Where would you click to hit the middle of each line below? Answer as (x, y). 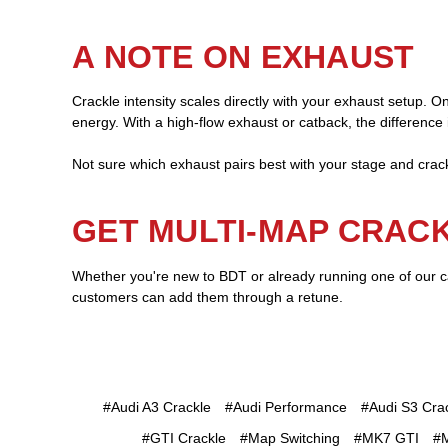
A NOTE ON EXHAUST (243, 56)
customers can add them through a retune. (207, 297)
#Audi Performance (285, 407)
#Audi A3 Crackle (156, 407)
